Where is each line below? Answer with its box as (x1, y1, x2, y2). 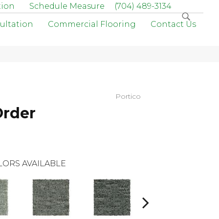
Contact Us (151, 20, 196, 29)
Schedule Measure (29, 1, 105, 11)
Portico (115, 92, 141, 101)
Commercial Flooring (48, 20, 136, 29)
